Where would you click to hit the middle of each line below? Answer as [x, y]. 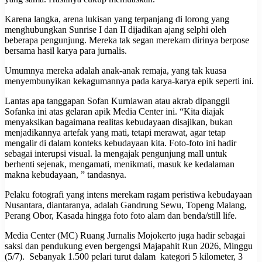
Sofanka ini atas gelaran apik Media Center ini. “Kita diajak [114, 111]
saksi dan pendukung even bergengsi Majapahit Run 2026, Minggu [129, 246]
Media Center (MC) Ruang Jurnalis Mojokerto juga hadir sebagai [125, 235]
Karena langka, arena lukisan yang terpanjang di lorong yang [117, 19]
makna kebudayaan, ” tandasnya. [67, 174]
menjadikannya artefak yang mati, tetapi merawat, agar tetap [115, 132]
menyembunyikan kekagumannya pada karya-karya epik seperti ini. [130, 81]
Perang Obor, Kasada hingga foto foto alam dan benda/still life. [121, 215]
